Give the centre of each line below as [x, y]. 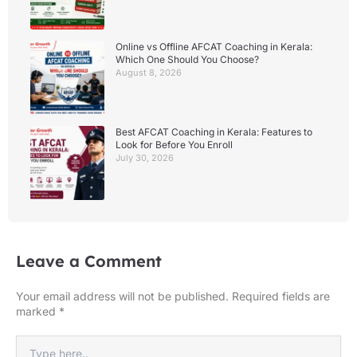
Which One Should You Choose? [187, 59]
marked [37, 311]
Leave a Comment [89, 261]
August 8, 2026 [149, 72]
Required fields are [281, 296]
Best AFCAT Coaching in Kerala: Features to [214, 131]
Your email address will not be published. [122, 296]
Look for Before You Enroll [174, 144]
